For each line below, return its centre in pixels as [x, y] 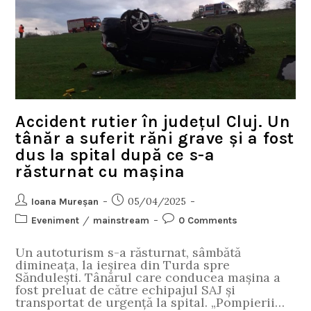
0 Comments [208, 221]
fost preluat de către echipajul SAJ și [126, 290]
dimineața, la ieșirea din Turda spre [123, 265]
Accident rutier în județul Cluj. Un [153, 122]
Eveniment [56, 221]
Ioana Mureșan [65, 202]
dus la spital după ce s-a [115, 155]
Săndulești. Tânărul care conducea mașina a [148, 278]
